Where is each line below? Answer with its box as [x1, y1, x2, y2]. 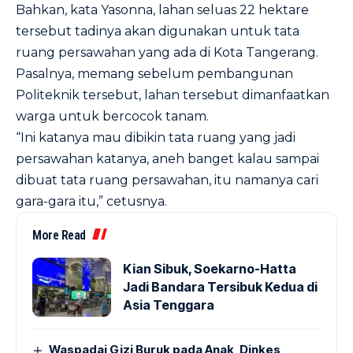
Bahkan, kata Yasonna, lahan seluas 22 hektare [16, 2, 309, 17]
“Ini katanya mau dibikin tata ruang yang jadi [16, 130, 295, 145]
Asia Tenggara [123, 297, 214, 313]
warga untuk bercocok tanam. [16, 109, 209, 124]
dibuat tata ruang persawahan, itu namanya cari [16, 173, 318, 188]
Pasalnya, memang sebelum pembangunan [16, 66, 293, 81]
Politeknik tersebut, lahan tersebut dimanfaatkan [16, 87, 329, 102]
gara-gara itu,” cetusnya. [16, 194, 167, 209]
